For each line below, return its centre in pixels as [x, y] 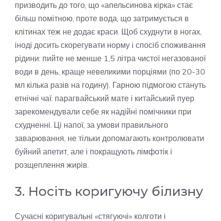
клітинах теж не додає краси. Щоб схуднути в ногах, [108, 32]
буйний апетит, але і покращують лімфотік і [93, 152]
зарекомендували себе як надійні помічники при [103, 112]
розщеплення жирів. [52, 165]
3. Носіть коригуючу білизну [109, 192]
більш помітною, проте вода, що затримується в [102, 18]
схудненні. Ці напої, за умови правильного [92, 125]
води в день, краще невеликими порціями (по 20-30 [110, 72]
